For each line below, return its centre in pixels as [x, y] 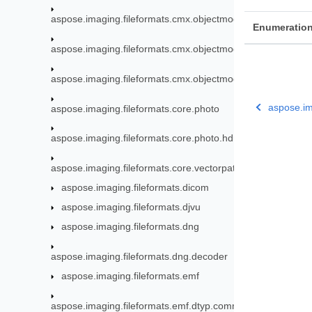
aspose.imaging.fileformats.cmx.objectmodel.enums [165, 19]
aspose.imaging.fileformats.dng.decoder [140, 256]
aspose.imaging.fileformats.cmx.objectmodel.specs [163, 48]
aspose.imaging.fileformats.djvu [131, 207]
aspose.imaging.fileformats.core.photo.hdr [144, 138]
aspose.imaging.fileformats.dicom [135, 188]
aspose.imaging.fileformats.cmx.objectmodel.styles [163, 78]
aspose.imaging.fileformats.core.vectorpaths [149, 168]
